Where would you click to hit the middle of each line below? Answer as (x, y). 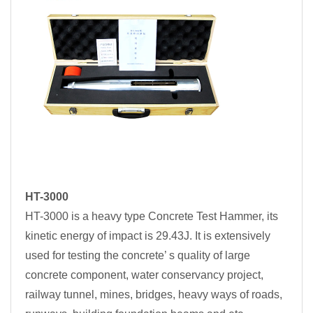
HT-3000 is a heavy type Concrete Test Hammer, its (152, 217)
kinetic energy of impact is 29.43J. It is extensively (148, 236)
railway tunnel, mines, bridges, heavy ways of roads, (154, 295)
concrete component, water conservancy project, (144, 275)
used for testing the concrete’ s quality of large (138, 256)
